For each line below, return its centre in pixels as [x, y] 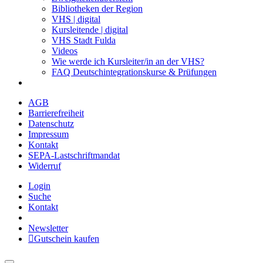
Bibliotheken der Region [97, 9]
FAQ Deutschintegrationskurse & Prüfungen [134, 72]
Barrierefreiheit [56, 113]
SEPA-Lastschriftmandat [74, 155]
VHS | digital [76, 19]
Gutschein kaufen [67, 239]
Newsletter [48, 228]
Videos [65, 51]
